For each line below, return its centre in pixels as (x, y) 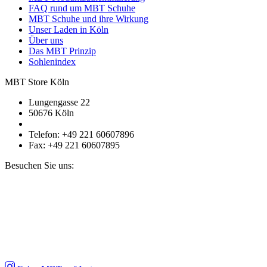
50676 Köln (51, 113)
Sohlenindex (52, 62)
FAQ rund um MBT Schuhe (82, 8)
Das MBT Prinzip (62, 51)
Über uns (46, 41)
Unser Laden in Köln (69, 30)
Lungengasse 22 (59, 103)
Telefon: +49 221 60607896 (81, 135)
